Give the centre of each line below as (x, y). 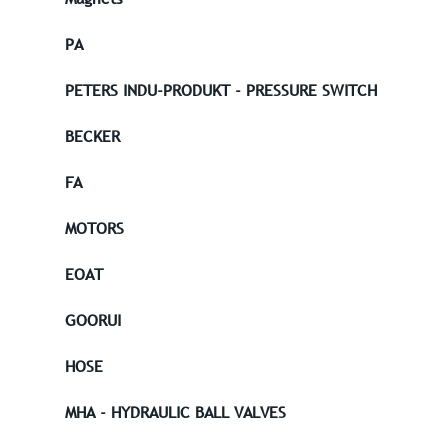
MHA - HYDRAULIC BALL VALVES (175, 412)
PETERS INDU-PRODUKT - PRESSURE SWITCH (221, 90)
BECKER (92, 136)
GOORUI (93, 320)
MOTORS (94, 228)
